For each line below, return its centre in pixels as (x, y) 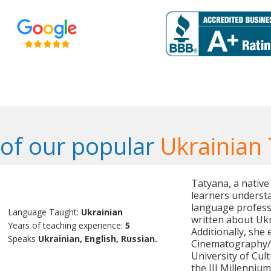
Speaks (23, 239)
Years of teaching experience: (67, 226)
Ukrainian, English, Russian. (98, 239)
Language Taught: (45, 212)
